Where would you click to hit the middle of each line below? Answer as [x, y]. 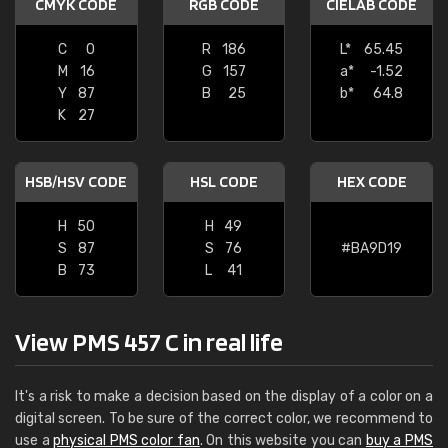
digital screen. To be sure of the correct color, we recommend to [224, 418]
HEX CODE [371, 181]
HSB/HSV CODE [76, 181]
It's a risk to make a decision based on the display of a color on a [224, 396]
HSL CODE [223, 181]
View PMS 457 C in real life [149, 341]
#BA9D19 [372, 248]
